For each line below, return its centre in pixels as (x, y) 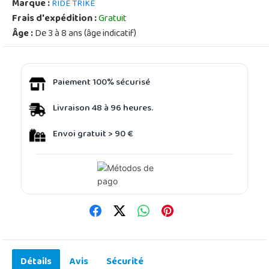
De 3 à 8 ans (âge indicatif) (85, 34)
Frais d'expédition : (55, 19)
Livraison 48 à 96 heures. (103, 109)
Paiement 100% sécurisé (101, 83)
